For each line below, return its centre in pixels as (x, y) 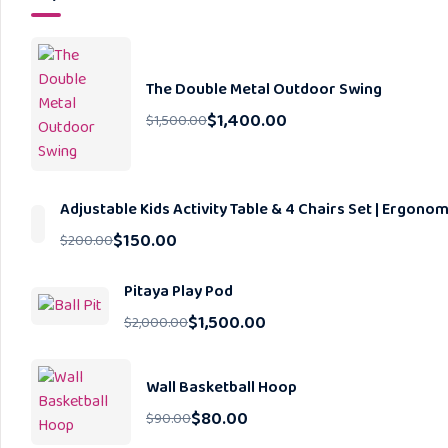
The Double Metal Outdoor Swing (264, 89)
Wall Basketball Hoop (221, 387)
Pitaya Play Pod (178, 291)
